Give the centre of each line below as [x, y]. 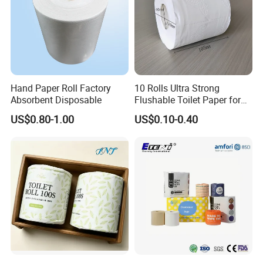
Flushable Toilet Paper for [187, 100]
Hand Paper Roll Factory [61, 88]
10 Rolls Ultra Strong [177, 88]
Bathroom [155, 111]
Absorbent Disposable [56, 100]
